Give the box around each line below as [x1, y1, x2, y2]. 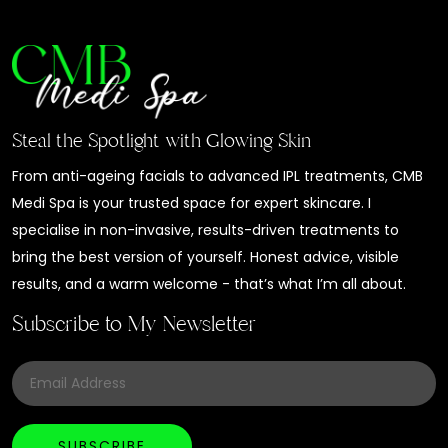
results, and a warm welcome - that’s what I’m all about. [12, 273, 406, 294]
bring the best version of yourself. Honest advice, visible [12, 246, 399, 267]
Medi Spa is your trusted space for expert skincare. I [12, 192, 371, 213]
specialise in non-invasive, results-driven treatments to [12, 219, 399, 240]
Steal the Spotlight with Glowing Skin [12, 127, 311, 154]
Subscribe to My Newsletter [12, 309, 255, 338]
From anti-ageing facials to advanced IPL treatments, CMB [12, 165, 423, 186]
